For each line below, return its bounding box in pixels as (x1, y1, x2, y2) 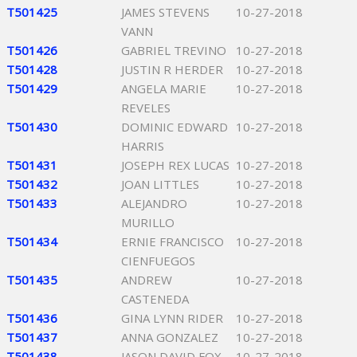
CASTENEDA (121, 291, 189, 307)
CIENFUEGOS (121, 253, 195, 269)
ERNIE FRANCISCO (121, 233, 224, 249)
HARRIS (121, 138, 164, 154)
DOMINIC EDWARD (121, 119, 228, 135)
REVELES (121, 100, 171, 116)
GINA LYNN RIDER (121, 310, 223, 326)
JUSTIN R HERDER (121, 61, 223, 77)
